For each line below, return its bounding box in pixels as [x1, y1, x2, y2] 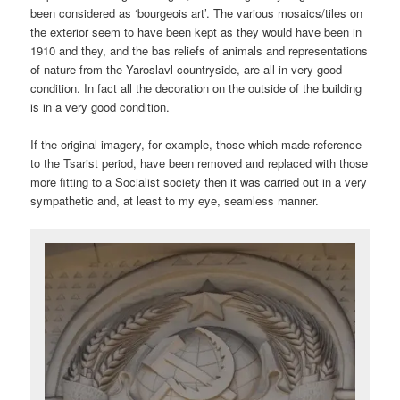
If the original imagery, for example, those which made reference [30, 136, 362, 154]
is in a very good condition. [30, 97, 171, 115]
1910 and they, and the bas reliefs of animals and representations [30, 41, 369, 59]
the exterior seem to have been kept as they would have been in [30, 22, 362, 40]
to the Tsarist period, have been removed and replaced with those [30, 154, 369, 172]
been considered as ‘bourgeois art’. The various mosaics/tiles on [30, 4, 363, 21]
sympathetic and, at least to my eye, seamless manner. [30, 192, 320, 210]
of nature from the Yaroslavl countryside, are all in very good [30, 60, 343, 78]
